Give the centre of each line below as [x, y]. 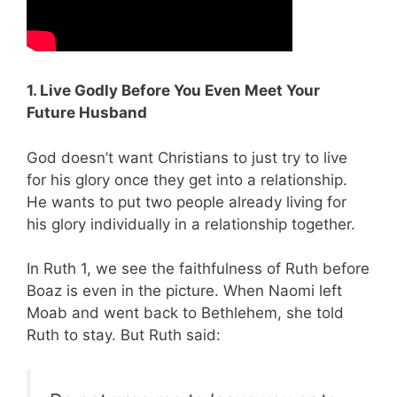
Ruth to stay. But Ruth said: [124, 335]
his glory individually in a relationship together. [191, 224]
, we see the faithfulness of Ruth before [228, 269]
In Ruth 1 [57, 269]
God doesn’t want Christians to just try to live [187, 157]
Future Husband [87, 113]
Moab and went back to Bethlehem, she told [185, 313]
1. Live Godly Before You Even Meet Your [173, 91]
